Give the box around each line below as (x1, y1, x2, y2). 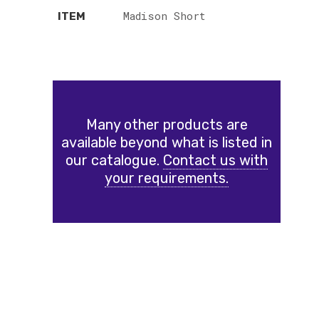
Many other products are (85, 116, 248, 134)
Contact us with (163, 152, 268, 169)
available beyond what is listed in (61, 134, 272, 152)
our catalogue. (66, 152, 163, 169)
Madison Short (123, 9, 206, 23)
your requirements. (105, 169, 229, 187)
